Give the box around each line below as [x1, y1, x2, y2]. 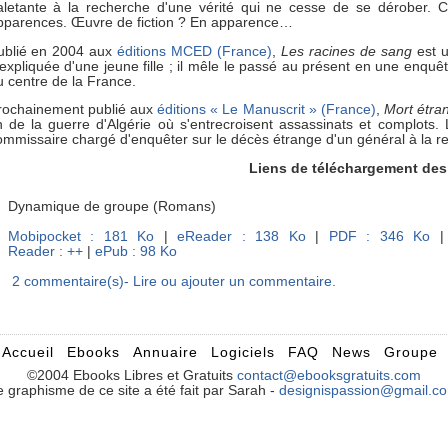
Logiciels [210, 345, 280, 361]
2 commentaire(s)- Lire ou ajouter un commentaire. [11, 274, 336, 290]
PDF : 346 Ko [328, 229, 431, 245]
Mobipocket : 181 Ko [7, 229, 155, 245]
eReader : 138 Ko [177, 229, 306, 245]
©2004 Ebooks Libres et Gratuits [26, 368, 237, 384]
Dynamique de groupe [7, 199, 149, 215]
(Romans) [148, 199, 216, 215]
